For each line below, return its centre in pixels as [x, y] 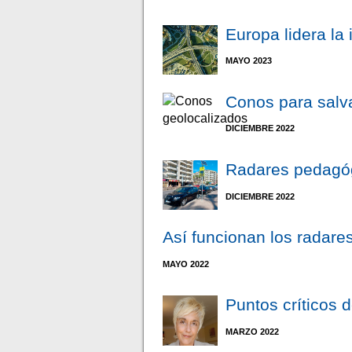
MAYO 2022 [186, 264]
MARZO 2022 [253, 331]
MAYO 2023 [249, 61]
